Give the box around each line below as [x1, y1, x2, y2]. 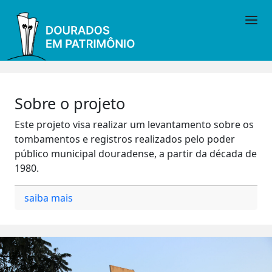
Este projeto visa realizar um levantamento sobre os [15, 118, 254, 131]
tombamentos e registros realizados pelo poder [15, 132, 235, 146]
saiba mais [24, 191, 73, 205]
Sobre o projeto [15, 93, 125, 114]
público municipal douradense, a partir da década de [15, 147, 257, 160]
